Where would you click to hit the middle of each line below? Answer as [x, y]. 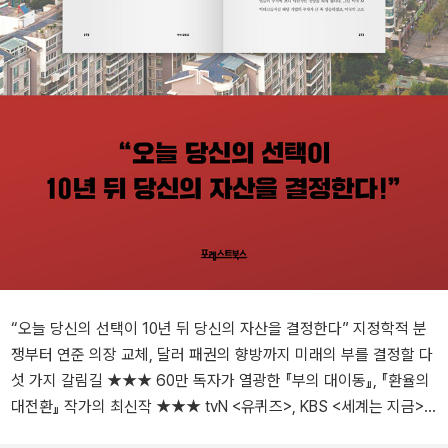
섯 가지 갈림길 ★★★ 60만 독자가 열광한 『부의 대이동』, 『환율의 [59, 380]
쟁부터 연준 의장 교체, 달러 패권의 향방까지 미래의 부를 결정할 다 [222, 354]
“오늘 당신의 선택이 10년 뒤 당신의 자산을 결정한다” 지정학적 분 [76, 328]
